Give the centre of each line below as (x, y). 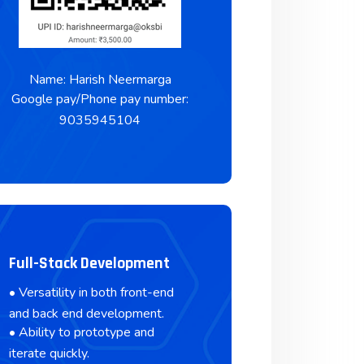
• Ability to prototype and (81, 333)
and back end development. (86, 313)
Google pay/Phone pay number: (100, 99)
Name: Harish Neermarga (100, 80)
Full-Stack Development (89, 263)
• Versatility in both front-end (91, 292)
